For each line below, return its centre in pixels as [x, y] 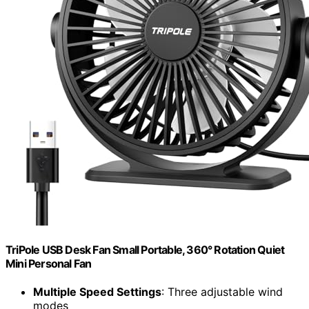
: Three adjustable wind [222, 292]
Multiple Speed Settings [97, 292]
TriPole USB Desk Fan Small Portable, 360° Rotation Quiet [145, 249]
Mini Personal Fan [49, 263]
